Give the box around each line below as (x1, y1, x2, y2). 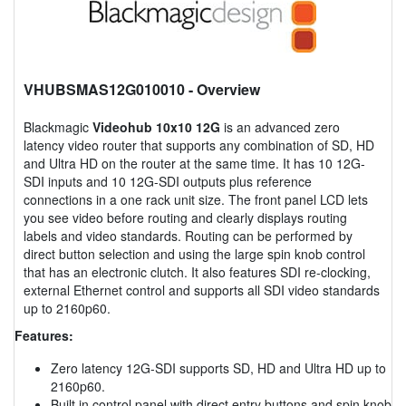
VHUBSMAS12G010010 (24, 78, 185, 100)
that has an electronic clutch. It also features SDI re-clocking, (24, 262, 371, 281)
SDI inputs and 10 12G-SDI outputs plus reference (24, 171, 312, 190)
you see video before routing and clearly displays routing (24, 208, 347, 227)
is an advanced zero (220, 117, 340, 136)
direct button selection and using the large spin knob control (24, 244, 365, 263)
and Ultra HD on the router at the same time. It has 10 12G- (24, 153, 365, 172)
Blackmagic (24, 117, 92, 136)
